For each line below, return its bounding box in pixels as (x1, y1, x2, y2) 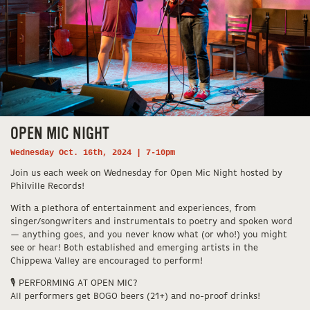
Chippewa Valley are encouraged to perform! (10, 256, 203, 266)
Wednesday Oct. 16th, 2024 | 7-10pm (10, 147, 175, 158)
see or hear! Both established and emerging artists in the (10, 243, 258, 253)
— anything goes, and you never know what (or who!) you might (10, 230, 287, 239)
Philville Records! (10, 181, 84, 191)
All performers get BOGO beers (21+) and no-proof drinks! (10, 291, 260, 301)
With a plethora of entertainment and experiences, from (10, 203, 256, 213)
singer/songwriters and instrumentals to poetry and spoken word (10, 217, 293, 226)
